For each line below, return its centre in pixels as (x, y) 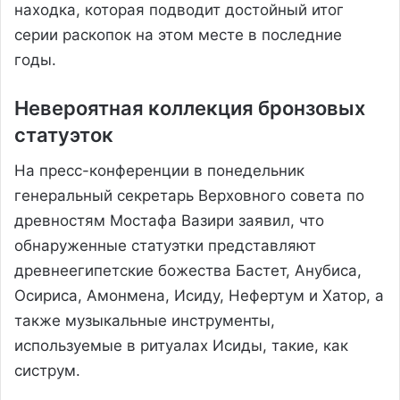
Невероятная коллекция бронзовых (190, 108)
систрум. (47, 370)
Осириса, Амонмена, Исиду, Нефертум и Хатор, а (199, 295)
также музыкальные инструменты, (145, 320)
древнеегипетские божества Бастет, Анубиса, (188, 270)
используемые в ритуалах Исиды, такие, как (181, 345)
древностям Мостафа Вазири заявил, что (169, 220)
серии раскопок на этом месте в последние (178, 34)
